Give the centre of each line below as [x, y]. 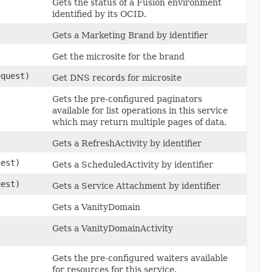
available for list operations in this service [140, 110]
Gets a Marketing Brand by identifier [130, 35]
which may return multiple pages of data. [139, 122]
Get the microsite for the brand [118, 56]
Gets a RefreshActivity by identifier [127, 143]
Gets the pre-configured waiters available [140, 258]
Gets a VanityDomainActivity [113, 228]
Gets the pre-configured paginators [127, 99]
